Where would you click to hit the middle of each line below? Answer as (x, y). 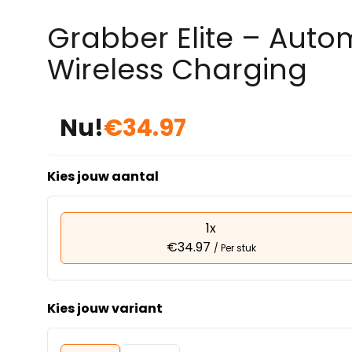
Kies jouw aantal (103, 176)
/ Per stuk (235, 248)
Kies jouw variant (105, 308)
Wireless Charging (177, 70)
